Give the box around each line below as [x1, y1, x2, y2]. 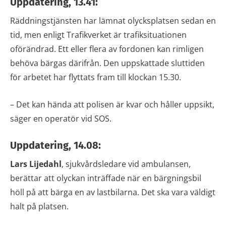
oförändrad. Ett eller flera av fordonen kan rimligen [10, 43, 204, 54]
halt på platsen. [10, 200, 69, 212]
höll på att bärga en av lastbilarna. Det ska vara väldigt [10, 186, 215, 198]
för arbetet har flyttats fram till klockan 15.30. [10, 71, 181, 83]
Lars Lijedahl [10, 158, 62, 169]
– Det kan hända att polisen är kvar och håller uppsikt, [10, 98, 214, 110]
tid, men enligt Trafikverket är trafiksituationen [10, 29, 187, 40]
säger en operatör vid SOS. [10, 112, 111, 124]
